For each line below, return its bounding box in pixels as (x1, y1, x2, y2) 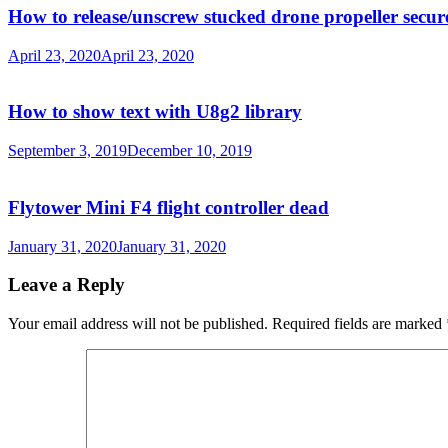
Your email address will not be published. (8, 315, 268, 332)
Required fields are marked (272, 315, 446, 332)
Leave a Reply (8, 274, 125, 296)
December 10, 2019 (127, 142, 252, 160)
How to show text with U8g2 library (8, 101, 302, 123)
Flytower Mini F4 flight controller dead (8, 196, 329, 218)
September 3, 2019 (8, 142, 127, 160)
